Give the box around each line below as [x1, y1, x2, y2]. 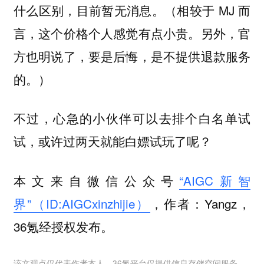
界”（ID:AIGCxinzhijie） [13, 194, 150, 213]
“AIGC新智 [179, 171, 251, 190]
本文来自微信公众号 [13, 171, 180, 190]
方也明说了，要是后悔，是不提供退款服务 [13, 47, 251, 65]
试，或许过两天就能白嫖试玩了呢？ [13, 132, 212, 150]
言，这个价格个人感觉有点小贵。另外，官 [13, 24, 251, 42]
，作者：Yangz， [150, 194, 251, 213]
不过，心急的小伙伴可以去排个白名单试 [13, 109, 251, 127]
